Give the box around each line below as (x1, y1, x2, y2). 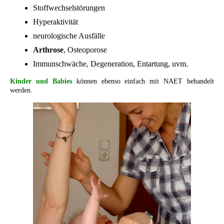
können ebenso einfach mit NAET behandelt (76, 77, 214, 85)
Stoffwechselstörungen (33, 3, 105, 12)
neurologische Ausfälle (33, 31, 105, 40)
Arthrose (33, 45, 63, 54)
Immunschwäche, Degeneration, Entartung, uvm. (33, 59, 188, 68)
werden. (10, 86, 32, 94)
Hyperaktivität (33, 17, 78, 26)
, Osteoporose (63, 45, 107, 54)
